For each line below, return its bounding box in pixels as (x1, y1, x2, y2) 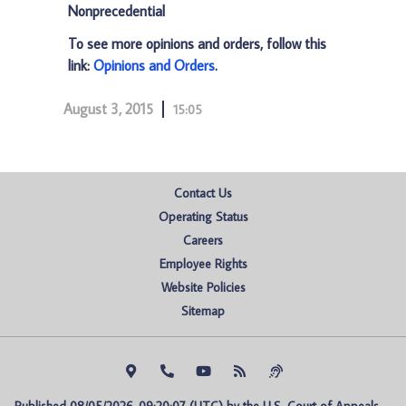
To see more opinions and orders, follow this (68, 34, 326, 53)
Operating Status (158, 208, 248, 225)
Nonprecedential (68, 2, 165, 20)
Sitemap (181, 303, 225, 319)
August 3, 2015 (63, 100, 153, 118)
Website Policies (160, 279, 246, 295)
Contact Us (174, 185, 232, 201)
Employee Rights (159, 256, 247, 272)
